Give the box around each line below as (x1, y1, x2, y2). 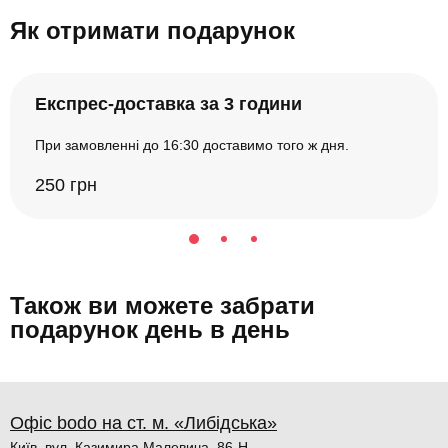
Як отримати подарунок (10, 17, 295, 45)
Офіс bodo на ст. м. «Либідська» (10, 413, 277, 434)
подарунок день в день (10, 316, 290, 344)
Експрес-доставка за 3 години (35, 94, 302, 115)
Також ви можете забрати (10, 292, 315, 320)
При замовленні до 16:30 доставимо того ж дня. (35, 137, 349, 154)
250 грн (35, 175, 97, 196)
